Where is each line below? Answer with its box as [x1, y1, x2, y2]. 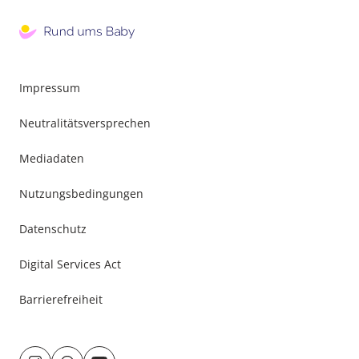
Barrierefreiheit [19, 292, 103, 307]
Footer [179, 71, 213, 86]
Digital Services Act [19, 256, 121, 272]
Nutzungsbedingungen [19, 186, 143, 201]
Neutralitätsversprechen [19, 115, 151, 131]
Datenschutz [19, 221, 87, 236]
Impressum [19, 80, 80, 95]
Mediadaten [19, 151, 84, 166]
